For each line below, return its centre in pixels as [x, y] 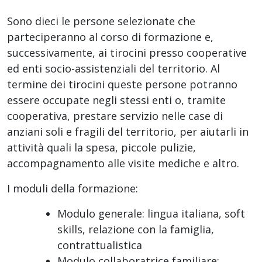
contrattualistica [100, 245]
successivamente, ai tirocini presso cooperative [127, 52]
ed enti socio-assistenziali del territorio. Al [113, 68]
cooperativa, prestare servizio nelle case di [115, 116]
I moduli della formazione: [73, 188]
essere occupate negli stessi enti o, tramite [116, 100]
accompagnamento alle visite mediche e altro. [123, 163]
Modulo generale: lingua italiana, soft [151, 213]
